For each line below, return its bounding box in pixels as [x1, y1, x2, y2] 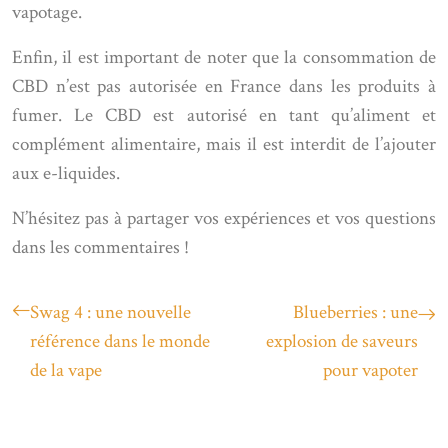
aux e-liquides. [12, 161, 120, 186]
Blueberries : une [293, 300, 418, 325]
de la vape [30, 358, 102, 383]
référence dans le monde [30, 329, 210, 354]
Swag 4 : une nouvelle [30, 300, 191, 325]
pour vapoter [323, 358, 418, 383]
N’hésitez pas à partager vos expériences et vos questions [12, 206, 436, 231]
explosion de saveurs [266, 329, 418, 354]
